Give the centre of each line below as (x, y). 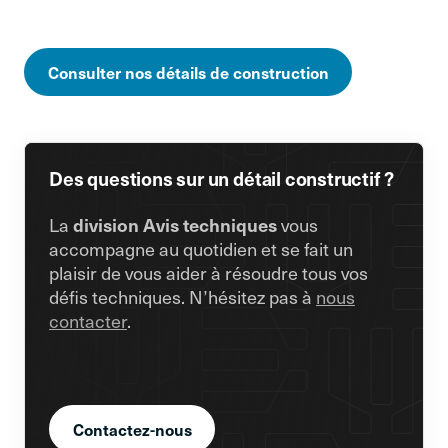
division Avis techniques (177, 224)
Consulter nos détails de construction (188, 72)
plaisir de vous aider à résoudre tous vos (208, 272)
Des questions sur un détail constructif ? (221, 178)
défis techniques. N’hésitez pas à (182, 296)
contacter (88, 320)
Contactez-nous (132, 429)
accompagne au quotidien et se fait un (201, 248)
